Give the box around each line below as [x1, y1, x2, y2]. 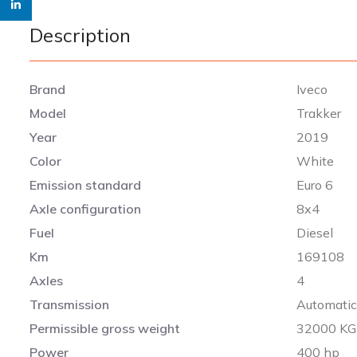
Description [29, 22, 131, 47]
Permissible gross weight [29, 320, 180, 336]
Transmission [29, 296, 109, 312]
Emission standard [29, 176, 141, 193]
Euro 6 [296, 176, 334, 193]
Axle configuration [29, 200, 141, 217]
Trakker [296, 104, 342, 121]
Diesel [296, 224, 334, 241]
